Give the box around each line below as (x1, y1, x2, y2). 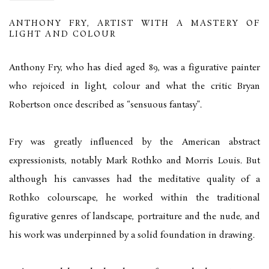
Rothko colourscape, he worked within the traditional (9, 192, 260, 205)
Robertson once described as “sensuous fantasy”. (9, 99, 202, 112)
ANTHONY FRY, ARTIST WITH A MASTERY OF (9, 18, 260, 30)
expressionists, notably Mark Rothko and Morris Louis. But (9, 155, 260, 168)
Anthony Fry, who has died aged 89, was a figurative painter (9, 62, 260, 74)
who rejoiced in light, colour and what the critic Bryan (9, 80, 260, 93)
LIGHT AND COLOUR (9, 29, 117, 41)
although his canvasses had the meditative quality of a (9, 174, 260, 186)
